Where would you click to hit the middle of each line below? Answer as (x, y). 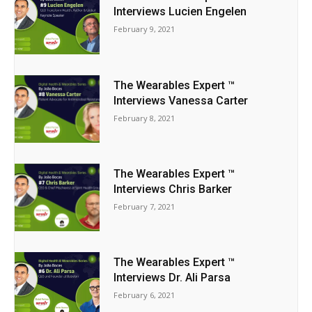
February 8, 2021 (145, 118)
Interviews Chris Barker (173, 189)
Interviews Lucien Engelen (180, 12)
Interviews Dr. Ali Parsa (172, 278)
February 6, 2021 (145, 295)
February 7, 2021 (145, 207)
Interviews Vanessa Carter (181, 100)
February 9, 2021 (145, 29)
